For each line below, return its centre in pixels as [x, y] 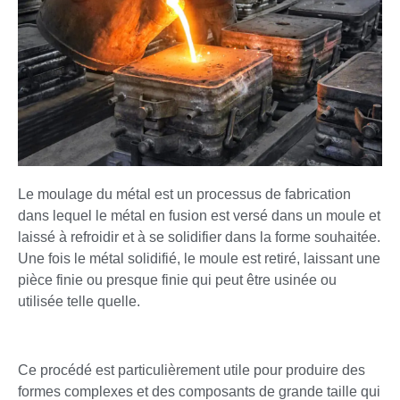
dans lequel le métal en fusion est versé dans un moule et [199, 216]
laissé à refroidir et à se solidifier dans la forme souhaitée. [199, 237]
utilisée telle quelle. [79, 302]
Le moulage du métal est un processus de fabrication [184, 195]
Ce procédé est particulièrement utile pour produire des [192, 371]
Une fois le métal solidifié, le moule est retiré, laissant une [199, 259]
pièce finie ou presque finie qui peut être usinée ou [177, 280]
